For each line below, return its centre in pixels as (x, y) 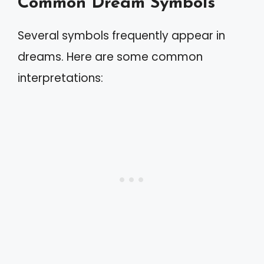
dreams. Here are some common (110, 57)
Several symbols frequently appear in (121, 36)
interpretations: (60, 78)
